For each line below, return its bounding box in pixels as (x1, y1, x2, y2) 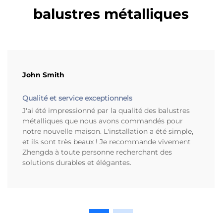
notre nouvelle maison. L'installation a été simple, (22, 127, 193, 136)
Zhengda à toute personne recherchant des (22, 148, 172, 157)
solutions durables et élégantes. (22, 158, 131, 167)
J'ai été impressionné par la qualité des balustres (22, 106, 190, 115)
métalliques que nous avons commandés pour (22, 116, 183, 126)
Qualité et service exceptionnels (22, 94, 132, 103)
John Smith (22, 70, 64, 80)
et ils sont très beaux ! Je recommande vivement (22, 137, 191, 147)
